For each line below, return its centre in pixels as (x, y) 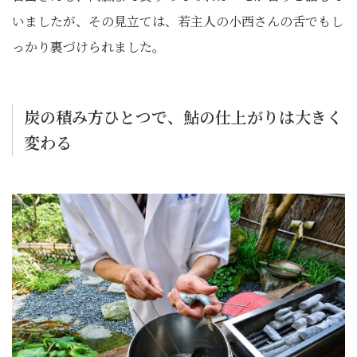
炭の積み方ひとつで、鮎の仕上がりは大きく (183, 117)
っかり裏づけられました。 (88, 47)
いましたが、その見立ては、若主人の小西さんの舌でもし (178, 21)
